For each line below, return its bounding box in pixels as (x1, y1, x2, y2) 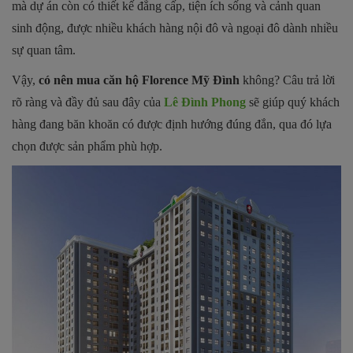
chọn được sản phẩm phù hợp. (12, 139, 162, 153)
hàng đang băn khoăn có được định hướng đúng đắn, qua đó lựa (12, 117, 332, 131)
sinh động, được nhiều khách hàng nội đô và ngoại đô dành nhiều (12, 20, 338, 35)
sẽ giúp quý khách (246, 95, 340, 109)
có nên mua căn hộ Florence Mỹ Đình (39, 72, 240, 87)
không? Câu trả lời (240, 72, 335, 87)
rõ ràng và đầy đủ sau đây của (12, 95, 164, 109)
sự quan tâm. (12, 43, 76, 57)
